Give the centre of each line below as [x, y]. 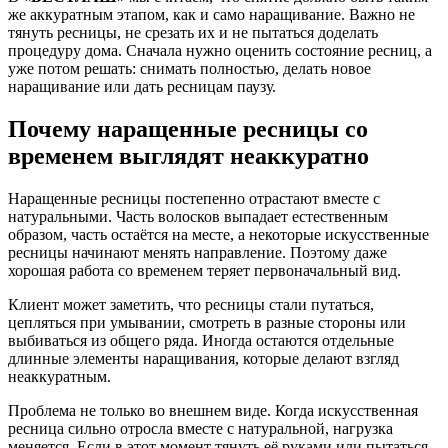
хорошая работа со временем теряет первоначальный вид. [204, 271]
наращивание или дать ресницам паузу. [142, 87]
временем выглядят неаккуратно [188, 156]
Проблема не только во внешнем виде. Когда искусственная [213, 411]
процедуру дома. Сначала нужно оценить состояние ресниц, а [220, 51]
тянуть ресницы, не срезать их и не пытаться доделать [193, 33]
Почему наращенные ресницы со [188, 129]
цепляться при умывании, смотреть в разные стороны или [207, 323]
